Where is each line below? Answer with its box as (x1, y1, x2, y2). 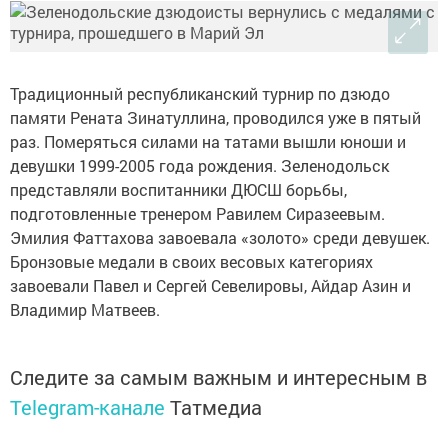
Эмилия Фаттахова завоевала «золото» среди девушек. (10, 227, 430, 249)
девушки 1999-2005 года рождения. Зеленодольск (10, 155, 389, 177)
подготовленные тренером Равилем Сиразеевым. (10, 203, 385, 225)
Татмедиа (170, 394, 262, 421)
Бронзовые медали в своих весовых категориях (10, 251, 373, 273)
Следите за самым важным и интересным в (10, 364, 427, 391)
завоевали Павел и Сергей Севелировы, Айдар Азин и (10, 275, 411, 297)
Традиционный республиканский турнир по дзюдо (10, 83, 390, 105)
